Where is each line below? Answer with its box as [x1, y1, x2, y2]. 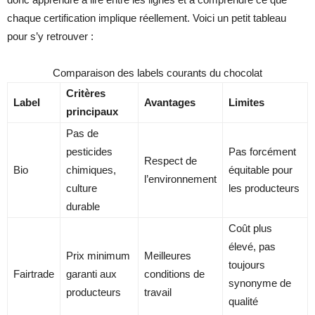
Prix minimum [66, 250, 130, 262]
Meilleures [144, 250, 191, 262]
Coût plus [229, 222, 272, 234]
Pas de [66, 127, 98, 139]
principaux [66, 105, 118, 117]
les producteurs [229, 182, 300, 194]
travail [144, 286, 172, 298]
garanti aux [66, 268, 117, 280]
